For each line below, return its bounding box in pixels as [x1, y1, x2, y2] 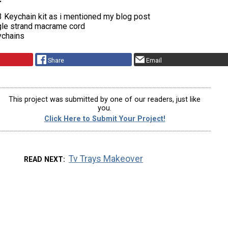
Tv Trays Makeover [69, 154, 144, 164]
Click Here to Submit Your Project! [44, 115, 165, 124]
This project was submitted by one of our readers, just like [9, 95, 201, 104]
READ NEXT [23, 155, 63, 164]
